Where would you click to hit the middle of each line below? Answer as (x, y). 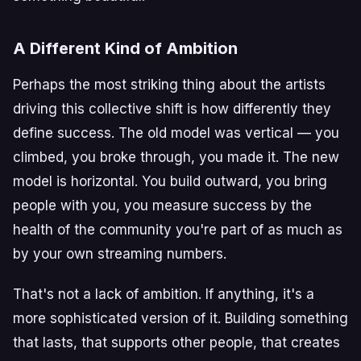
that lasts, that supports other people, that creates (176, 342)
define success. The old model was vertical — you (176, 133)
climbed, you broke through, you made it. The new (176, 157)
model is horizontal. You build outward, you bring (170, 181)
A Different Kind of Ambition (125, 48)
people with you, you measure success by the (162, 205)
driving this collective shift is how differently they (172, 109)
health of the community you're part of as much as (178, 230)
